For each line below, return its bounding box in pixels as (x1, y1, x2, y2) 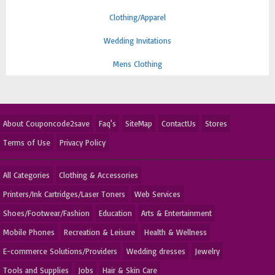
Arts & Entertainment (141, 208, 212, 218)
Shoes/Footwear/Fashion (3, 208, 90, 218)
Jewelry (195, 246, 220, 256)
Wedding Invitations (104, 36, 171, 45)
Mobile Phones (3, 227, 55, 237)
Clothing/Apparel (109, 12, 166, 22)
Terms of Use (3, 137, 50, 147)
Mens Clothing (113, 59, 162, 69)
